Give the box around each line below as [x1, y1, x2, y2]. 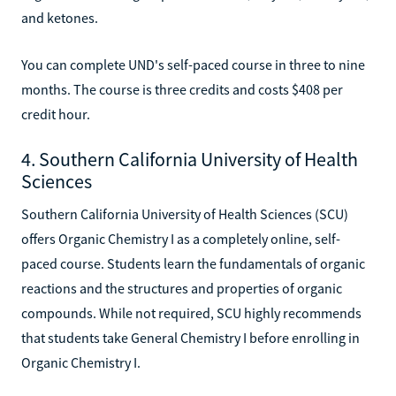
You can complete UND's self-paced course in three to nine [21, 55, 365, 73]
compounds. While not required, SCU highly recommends [21, 303, 362, 322]
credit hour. [21, 104, 90, 123]
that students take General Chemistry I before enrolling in [21, 328, 360, 346]
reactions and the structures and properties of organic [21, 278, 342, 297]
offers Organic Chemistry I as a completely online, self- [21, 229, 340, 247]
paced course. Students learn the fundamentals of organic [21, 254, 365, 272]
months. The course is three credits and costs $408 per [21, 80, 343, 98]
